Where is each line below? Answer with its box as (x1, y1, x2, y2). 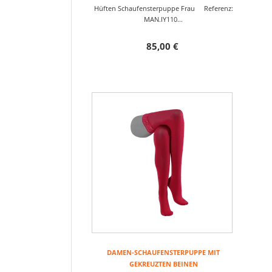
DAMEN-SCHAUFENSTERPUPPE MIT (107, 248, 220, 257)
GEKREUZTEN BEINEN (129, 259, 198, 268)
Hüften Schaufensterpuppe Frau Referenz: (93, 4, 233, 13)
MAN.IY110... (144, 15, 183, 24)
